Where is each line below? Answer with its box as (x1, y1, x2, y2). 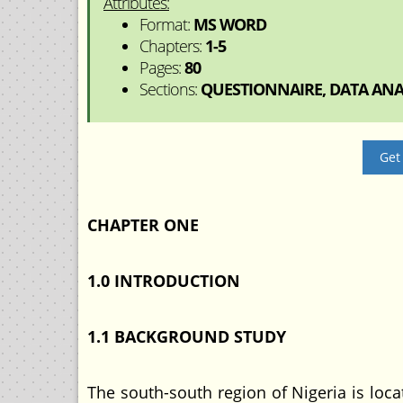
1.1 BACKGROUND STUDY (87, 326, 286, 347)
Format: (139, 13, 193, 35)
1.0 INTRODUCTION (87, 270, 240, 291)
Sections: (139, 78, 201, 100)
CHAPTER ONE (87, 214, 199, 236)
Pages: (139, 57, 184, 78)
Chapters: (139, 35, 205, 57)
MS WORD (193, 13, 266, 35)
